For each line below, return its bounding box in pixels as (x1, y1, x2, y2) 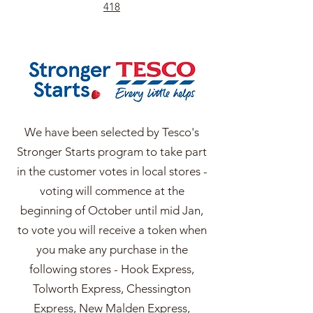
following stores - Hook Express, (29, 262, 194, 276)
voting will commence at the (39, 184, 184, 198)
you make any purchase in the (36, 242, 188, 256)
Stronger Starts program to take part (17, 145, 207, 159)
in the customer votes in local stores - (16, 164, 208, 178)
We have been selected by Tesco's (24, 125, 199, 139)
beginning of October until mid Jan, (20, 203, 203, 217)
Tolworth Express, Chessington (33, 282, 191, 296)
